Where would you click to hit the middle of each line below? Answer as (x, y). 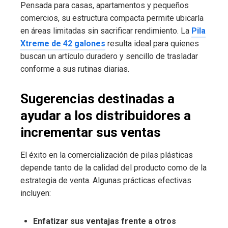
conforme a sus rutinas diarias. (75, 69)
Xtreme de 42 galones (63, 43)
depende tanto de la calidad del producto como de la (113, 167)
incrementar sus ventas (91, 132)
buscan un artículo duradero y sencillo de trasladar (109, 56)
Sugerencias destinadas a (97, 98)
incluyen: (36, 193)
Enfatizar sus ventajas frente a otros (105, 221)
